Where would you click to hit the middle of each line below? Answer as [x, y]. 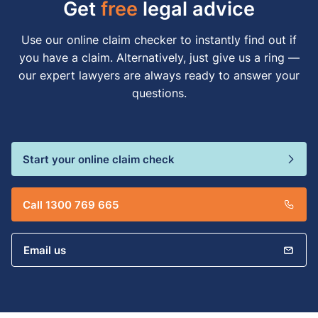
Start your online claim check [99, 159]
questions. [159, 93]
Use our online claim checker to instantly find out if [159, 39]
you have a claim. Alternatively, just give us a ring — [159, 57]
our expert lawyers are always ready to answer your [159, 75]
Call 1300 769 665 [71, 204]
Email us [45, 250]
